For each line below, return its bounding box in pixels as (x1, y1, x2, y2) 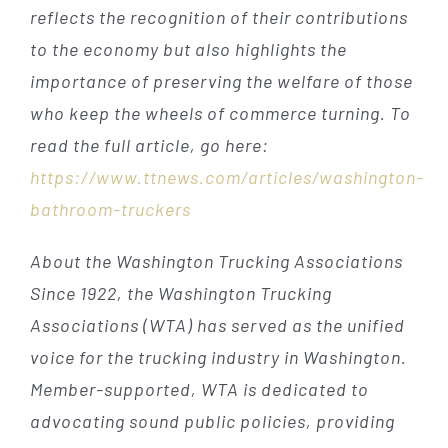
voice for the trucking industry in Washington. (29, 345, 407, 368)
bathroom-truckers (29, 197, 191, 220)
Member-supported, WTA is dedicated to (29, 377, 369, 400)
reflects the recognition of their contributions (29, 5, 408, 28)
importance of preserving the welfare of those (29, 69, 413, 92)
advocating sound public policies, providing (29, 409, 395, 432)
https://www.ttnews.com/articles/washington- (29, 165, 424, 188)
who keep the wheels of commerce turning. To (29, 101, 411, 124)
